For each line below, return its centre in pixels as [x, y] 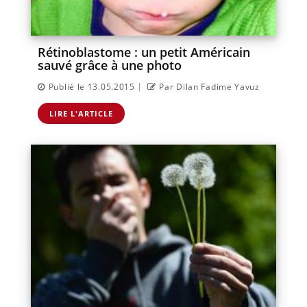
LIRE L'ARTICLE [81, 113]
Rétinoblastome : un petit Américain [144, 52]
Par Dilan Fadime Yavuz [209, 86]
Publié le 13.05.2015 [91, 86]
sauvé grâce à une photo [110, 65]
